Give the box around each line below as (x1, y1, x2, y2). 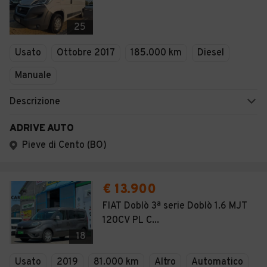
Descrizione (10, 96, 60, 108)
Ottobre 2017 (57, 47, 115, 59)
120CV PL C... (103, 215, 159, 226)
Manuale (15, 70, 51, 82)
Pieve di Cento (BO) (22, 139, 107, 151)
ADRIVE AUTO (10, 123, 74, 135)
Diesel (197, 47, 224, 59)
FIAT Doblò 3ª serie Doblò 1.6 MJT (103, 200, 247, 212)
